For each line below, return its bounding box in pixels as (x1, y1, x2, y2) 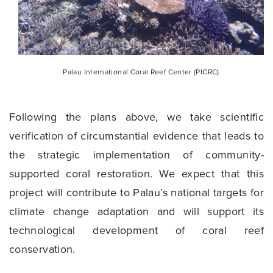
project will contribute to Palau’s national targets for (9, 185, 264, 199)
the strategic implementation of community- (9, 147, 264, 161)
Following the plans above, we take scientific (9, 110, 264, 124)
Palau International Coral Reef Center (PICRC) (63, 67, 219, 76)
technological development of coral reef (9, 223, 264, 237)
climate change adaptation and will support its (9, 204, 264, 218)
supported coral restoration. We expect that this (9, 166, 264, 180)
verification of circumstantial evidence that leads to (9, 129, 264, 143)
